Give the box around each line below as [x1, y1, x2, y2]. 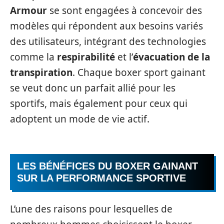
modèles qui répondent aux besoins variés [10, 19, 203, 32]
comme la [10, 50, 57, 63]
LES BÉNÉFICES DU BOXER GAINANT [17, 160, 198, 171]
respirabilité [57, 50, 115, 63]
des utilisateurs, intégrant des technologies [10, 34, 206, 48]
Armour [10, 3, 47, 17]
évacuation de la [133, 50, 210, 63]
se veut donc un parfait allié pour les [10, 81, 175, 94]
